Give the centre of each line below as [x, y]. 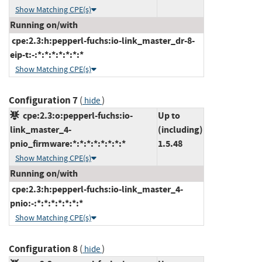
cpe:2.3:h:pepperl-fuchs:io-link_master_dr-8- [102, 40]
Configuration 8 [43, 249]
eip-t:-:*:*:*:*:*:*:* [47, 54]
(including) [180, 129]
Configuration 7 [43, 100]
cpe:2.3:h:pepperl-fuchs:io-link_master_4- [96, 189]
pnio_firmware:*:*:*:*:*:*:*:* [68, 143]
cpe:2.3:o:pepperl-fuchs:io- [76, 115]
